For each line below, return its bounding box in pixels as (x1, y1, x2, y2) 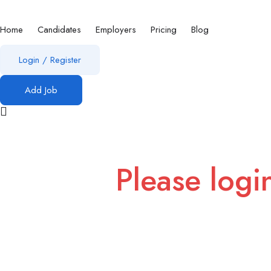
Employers (96, 23, 136, 36)
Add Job (25, 83, 57, 97)
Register (50, 53, 81, 67)
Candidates (38, 23, 81, 36)
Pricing (151, 23, 177, 36)
